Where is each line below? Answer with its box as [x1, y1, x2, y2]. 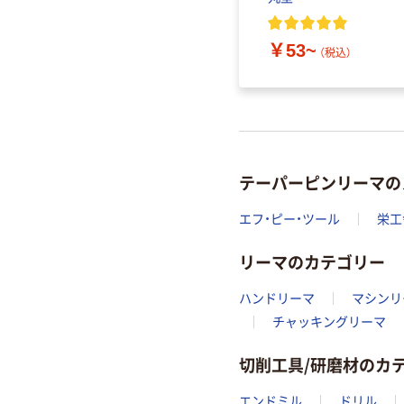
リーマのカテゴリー [239, 250, 385, 274]
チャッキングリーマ [272, 314, 386, 329]
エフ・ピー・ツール [239, 211, 340, 226]
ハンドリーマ [239, 290, 315, 306]
